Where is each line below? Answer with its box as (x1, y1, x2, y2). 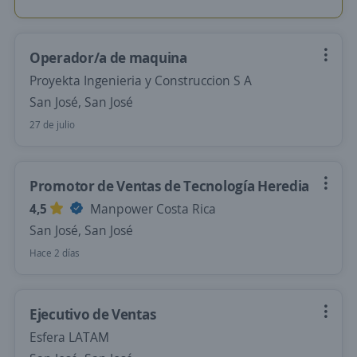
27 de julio (29, 118, 75, 131)
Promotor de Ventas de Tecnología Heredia (29, 176, 309, 195)
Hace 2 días (29, 246, 80, 260)
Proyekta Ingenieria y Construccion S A (29, 72, 252, 89)
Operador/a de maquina (29, 48, 187, 67)
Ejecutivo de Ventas (29, 304, 157, 324)
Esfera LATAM (29, 328, 109, 346)
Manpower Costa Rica (87, 200, 216, 218)
